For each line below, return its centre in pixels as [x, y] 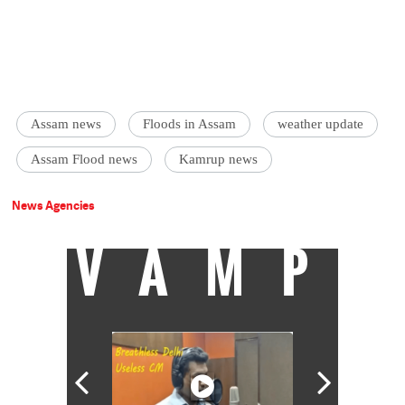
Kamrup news [219, 160]
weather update [321, 124]
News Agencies [54, 206]
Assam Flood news [85, 160]
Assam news [66, 124]
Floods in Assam [190, 124]
